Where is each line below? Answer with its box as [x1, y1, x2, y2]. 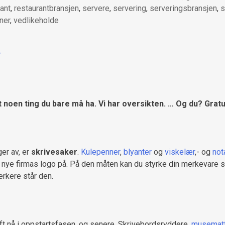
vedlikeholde [14, 15, 59, 25]
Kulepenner [81, 147, 120, 157]
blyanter [124, 147, 152, 157]
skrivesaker [31, 147, 77, 157]
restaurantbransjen [14, 3, 79, 13]
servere [82, 3, 109, 13]
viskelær [165, 147, 195, 157]
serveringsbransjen [150, 3, 217, 13]
